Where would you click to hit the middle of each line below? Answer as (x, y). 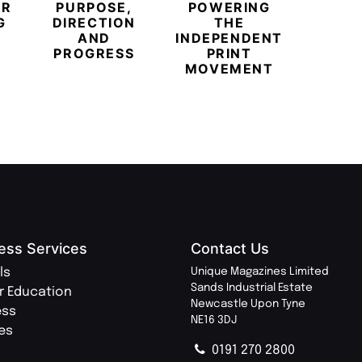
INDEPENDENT (229, 38)
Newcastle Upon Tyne (248, 303)
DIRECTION (94, 22)
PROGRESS (94, 53)
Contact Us (230, 248)
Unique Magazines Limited (260, 271)
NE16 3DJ (214, 320)
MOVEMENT (229, 68)
